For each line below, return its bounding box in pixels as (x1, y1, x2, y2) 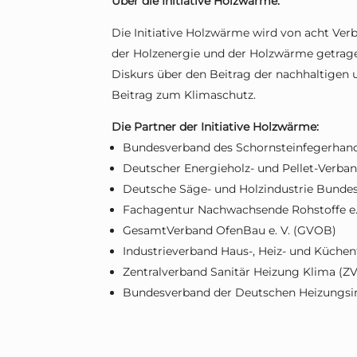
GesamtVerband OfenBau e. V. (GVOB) (123, 223, 337, 238)
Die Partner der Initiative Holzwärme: (112, 120, 320, 135)
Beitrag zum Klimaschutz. (112, 88, 257, 103)
